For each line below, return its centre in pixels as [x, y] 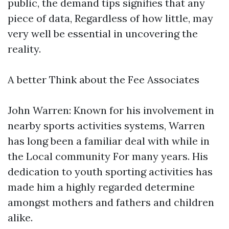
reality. [24, 49]
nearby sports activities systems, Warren [106, 125]
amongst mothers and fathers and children [111, 202]
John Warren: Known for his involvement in [111, 110]
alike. [20, 217]
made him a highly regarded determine [101, 187]
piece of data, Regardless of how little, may [110, 18]
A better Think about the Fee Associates [104, 79]
